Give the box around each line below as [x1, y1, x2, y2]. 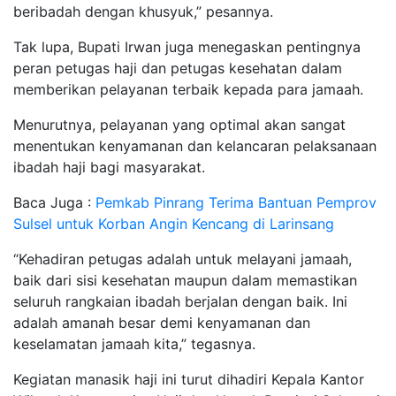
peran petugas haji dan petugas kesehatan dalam [13, 58, 342, 77]
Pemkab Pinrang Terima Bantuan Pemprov [95, 193, 377, 211]
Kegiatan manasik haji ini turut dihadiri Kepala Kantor [13, 369, 364, 388]
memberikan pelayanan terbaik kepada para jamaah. [13, 80, 363, 98]
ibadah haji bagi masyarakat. [13, 157, 205, 176]
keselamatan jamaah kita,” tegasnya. [13, 334, 255, 353]
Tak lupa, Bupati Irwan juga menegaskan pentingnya [13, 37, 361, 56]
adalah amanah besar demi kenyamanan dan [13, 313, 310, 331]
